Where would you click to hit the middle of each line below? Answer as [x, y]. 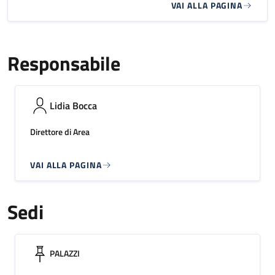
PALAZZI [65, 253]
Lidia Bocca [73, 106]
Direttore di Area [60, 132]
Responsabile [64, 63]
